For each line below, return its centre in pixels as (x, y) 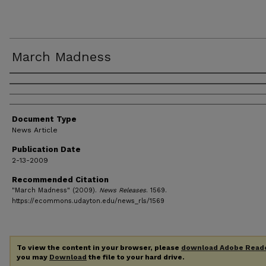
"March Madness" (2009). (56, 190)
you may (33, 257)
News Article (35, 130)
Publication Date (46, 149)
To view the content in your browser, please (99, 248)
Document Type (44, 119)
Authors (32, 85)
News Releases (123, 190)
